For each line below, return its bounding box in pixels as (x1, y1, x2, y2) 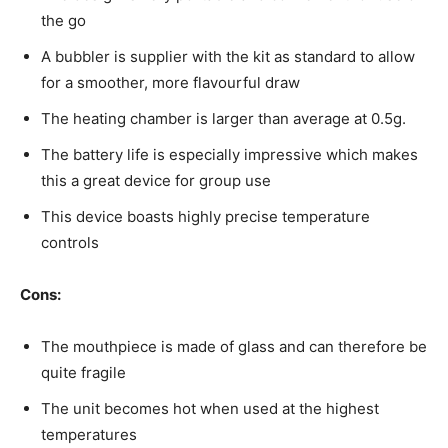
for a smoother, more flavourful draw (41, 73, 300, 93)
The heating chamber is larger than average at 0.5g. (41, 109, 406, 129)
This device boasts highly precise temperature (41, 207, 370, 227)
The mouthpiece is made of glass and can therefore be (41, 337, 427, 357)
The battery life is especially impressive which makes (41, 145, 418, 165)
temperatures (41, 425, 141, 445)
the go (41, 11, 86, 31)
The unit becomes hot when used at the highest (41, 399, 379, 419)
